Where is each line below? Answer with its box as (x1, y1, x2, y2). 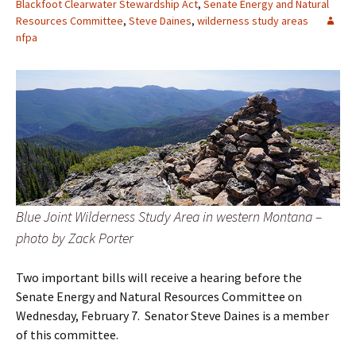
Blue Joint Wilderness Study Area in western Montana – (16, 207, 322, 226)
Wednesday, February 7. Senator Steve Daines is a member (16, 308, 329, 324)
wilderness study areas (197, 14, 308, 28)
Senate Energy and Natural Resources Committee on (16, 288, 302, 305)
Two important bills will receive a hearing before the (16, 269, 302, 286)
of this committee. (16, 327, 118, 343)
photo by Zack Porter (16, 229, 133, 248)
